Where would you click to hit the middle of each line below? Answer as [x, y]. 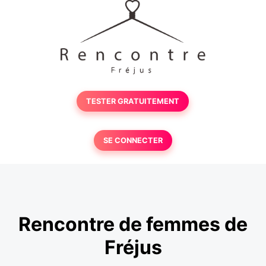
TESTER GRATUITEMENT [133, 101]
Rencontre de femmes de [133, 224]
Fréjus [133, 247]
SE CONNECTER [133, 140]
